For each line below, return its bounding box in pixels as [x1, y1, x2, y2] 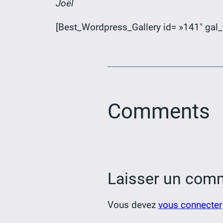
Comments [108, 99, 210, 123]
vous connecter [158, 199, 222, 211]
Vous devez [108, 199, 158, 211]
